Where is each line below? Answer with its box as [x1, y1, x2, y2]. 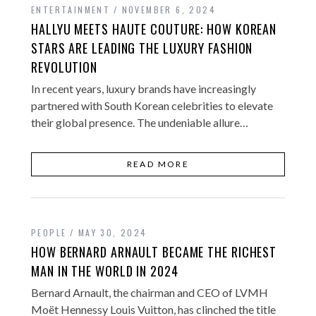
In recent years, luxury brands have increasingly [31, 81, 256, 95]
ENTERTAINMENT [31, 3, 111, 16]
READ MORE [126, 158, 190, 169]
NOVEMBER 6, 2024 [121, 3, 217, 16]
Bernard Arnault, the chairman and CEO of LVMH [31, 285, 268, 299]
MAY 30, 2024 [78, 226, 147, 238]
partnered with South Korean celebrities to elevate [31, 98, 273, 112]
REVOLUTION [31, 57, 98, 76]
